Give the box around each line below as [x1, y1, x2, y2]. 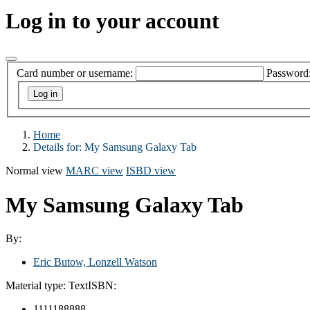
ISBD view [126, 165, 176, 177]
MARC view [66, 165, 123, 177]
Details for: [33, 141, 84, 154]
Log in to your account [6, 8, 219, 34]
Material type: [6, 279, 69, 291]
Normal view [6, 165, 63, 177]
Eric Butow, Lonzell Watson [33, 255, 157, 268]
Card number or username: [17, 67, 133, 80]
